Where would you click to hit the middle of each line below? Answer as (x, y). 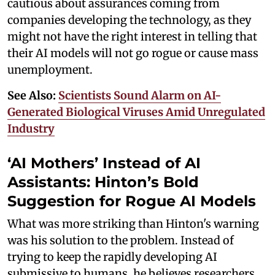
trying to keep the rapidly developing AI (112, 257)
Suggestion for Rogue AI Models (132, 201)
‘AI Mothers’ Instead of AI (104, 163)
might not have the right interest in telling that (132, 37)
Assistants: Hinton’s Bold (103, 182)
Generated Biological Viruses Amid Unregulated (136, 112)
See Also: (33, 95)
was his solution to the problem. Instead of (121, 240)
